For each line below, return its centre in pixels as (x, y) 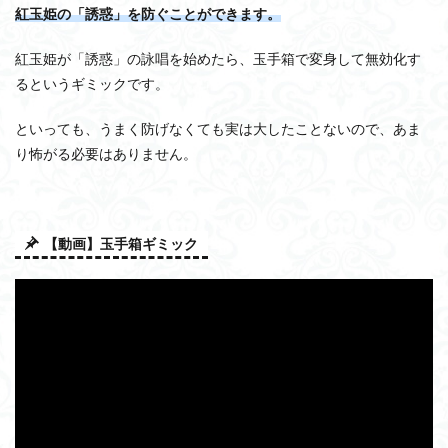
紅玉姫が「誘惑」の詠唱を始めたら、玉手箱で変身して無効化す (218, 58)
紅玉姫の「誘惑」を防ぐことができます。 (148, 13)
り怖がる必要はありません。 (106, 153)
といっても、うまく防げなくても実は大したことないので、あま (218, 128)
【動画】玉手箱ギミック (121, 243)
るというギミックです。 (92, 83)
